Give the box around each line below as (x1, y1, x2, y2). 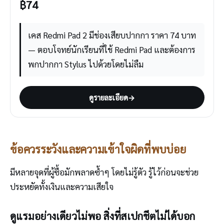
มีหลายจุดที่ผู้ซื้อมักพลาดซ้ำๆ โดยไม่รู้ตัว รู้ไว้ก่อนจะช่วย (10, 166, 198, 177)
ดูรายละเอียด (89, 92, 128, 102)
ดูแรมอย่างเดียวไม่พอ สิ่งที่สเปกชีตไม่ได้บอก (10, 208, 195, 222)
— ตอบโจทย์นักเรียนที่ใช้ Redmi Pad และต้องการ (28, 43, 195, 55)
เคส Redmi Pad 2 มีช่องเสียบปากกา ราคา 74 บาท (28, 29, 196, 40)
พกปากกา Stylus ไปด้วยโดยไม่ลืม (28, 58, 143, 69)
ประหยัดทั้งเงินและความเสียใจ (10, 180, 113, 192)
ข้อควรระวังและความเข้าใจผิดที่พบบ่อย (10, 141, 186, 156)
